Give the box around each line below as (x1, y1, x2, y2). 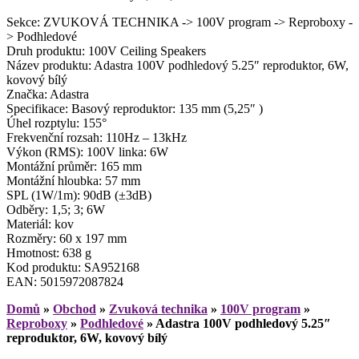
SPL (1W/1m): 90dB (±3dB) (6, 188, 151, 203)
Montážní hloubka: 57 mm (6, 174, 140, 188)
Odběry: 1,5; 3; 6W (6, 203, 105, 217)
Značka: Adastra (6, 87, 89, 102)
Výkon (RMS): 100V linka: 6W (6, 145, 168, 159)
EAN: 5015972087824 (6, 275, 123, 289)
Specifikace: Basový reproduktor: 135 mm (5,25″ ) (6, 102, 263, 116)
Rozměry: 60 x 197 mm (6, 232, 127, 246)
